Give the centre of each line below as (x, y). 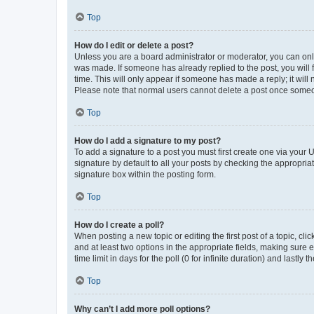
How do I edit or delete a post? (134, 46)
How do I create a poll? (119, 225)
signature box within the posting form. (145, 175)
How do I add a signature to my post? (148, 141)
